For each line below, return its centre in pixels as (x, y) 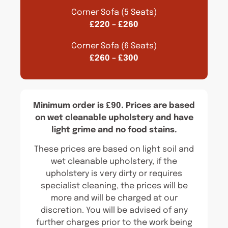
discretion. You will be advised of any (114, 211)
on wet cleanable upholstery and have (114, 118)
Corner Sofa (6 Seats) (114, 46)
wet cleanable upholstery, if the (114, 162)
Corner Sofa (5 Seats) (114, 12)
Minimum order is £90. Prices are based (114, 105)
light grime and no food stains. (114, 130)
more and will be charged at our (114, 198)
